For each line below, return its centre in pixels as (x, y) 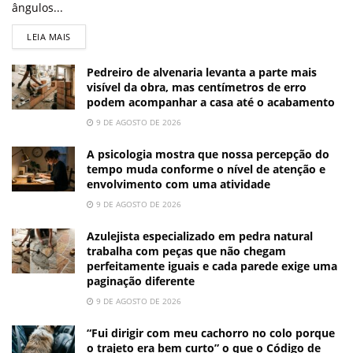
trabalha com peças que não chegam (186, 251)
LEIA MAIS (49, 36)
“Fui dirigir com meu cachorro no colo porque (211, 333)
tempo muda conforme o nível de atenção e (206, 169)
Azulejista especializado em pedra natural (200, 236)
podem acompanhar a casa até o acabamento (211, 102)
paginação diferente (141, 281)
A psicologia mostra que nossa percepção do (208, 154)
